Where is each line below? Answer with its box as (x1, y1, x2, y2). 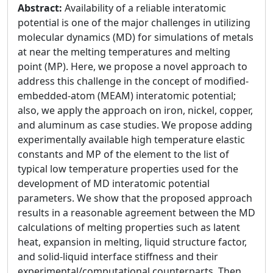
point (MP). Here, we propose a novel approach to (18, 60, 247, 73)
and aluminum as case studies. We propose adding (18, 118, 252, 132)
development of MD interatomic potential (18, 177, 210, 190)
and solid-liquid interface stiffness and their (18, 250, 218, 263)
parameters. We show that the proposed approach (18, 191, 252, 205)
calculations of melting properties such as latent (18, 221, 240, 234)
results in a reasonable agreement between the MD (18, 206, 255, 219)
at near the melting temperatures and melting (18, 45, 230, 58)
